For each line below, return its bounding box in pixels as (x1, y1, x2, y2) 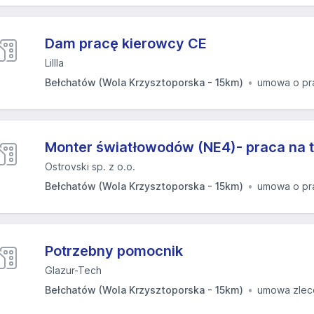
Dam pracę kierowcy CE (45, 35, 207, 52)
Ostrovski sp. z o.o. (45, 161, 135, 172)
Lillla (45, 57, 64, 69)
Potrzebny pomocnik (45, 243, 183, 259)
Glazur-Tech (45, 264, 102, 276)
